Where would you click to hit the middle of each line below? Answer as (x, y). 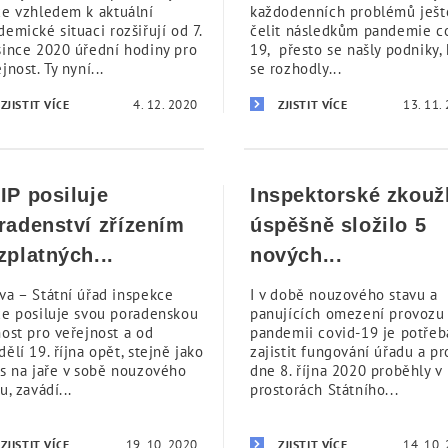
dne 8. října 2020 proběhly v (346, 370)
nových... (296, 255)
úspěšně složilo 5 (338, 225)
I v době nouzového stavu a (344, 294)
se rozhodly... (296, 68)
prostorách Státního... (324, 389)
